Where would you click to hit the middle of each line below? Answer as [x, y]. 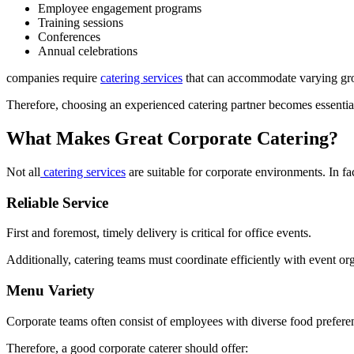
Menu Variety [51, 291]
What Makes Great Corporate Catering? [172, 139]
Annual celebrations [88, 51]
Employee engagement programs [120, 9]
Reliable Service [57, 202]
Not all [23, 171]
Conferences [69, 37]
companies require [53, 78]
